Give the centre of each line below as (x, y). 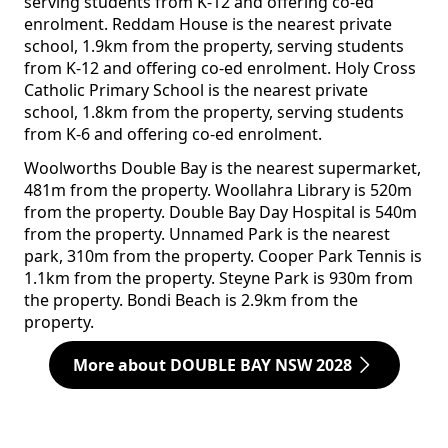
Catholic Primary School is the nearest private (196, 90)
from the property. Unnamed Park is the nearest (207, 234)
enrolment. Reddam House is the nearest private (208, 24)
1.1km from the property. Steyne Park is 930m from (218, 278)
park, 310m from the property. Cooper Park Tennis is (223, 256)
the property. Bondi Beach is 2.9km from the (191, 300)
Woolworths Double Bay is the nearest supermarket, (222, 168)
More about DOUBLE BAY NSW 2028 (212, 365)
